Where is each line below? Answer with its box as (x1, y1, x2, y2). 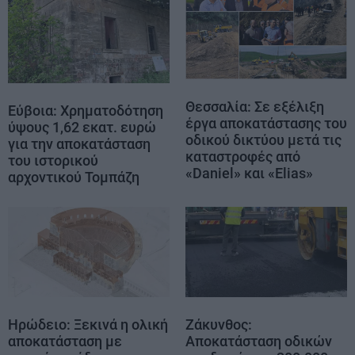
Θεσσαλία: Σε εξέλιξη (185, 97, 324, 115)
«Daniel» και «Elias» (185, 164, 313, 181)
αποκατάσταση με (8, 332, 122, 349)
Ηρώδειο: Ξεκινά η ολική (8, 315, 168, 333)
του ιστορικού (8, 151, 98, 169)
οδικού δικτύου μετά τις (185, 131, 342, 148)
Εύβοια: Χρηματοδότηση (8, 101, 163, 119)
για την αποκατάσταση (8, 135, 151, 152)
